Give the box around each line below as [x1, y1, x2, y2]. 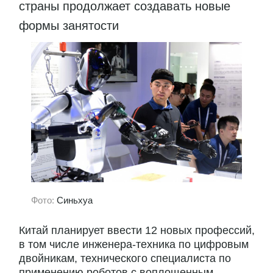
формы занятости [19, 18, 122, 32]
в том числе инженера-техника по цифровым [19, 238, 249, 251]
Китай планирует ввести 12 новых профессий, [19, 224, 255, 237]
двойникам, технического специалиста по [19, 252, 231, 265]
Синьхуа [57, 194, 93, 205]
